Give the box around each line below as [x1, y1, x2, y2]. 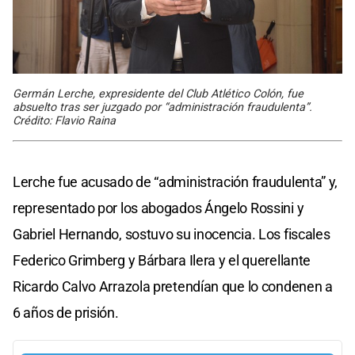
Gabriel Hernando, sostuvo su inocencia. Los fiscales [13, 226, 330, 243]
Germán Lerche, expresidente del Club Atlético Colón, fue [13, 87, 303, 101]
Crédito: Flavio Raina [13, 114, 116, 128]
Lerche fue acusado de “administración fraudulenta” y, [13, 174, 338, 191]
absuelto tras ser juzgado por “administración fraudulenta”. [13, 101, 312, 115]
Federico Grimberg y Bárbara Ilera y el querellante [13, 252, 311, 269]
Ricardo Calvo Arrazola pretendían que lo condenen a [13, 278, 333, 296]
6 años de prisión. [13, 304, 119, 322]
